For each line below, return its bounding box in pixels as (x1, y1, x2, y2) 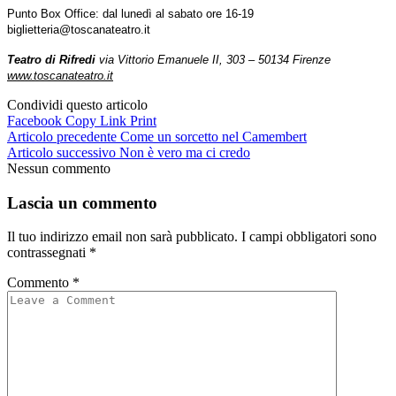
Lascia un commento (7, 193, 157, 212)
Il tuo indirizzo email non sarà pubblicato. (7, 229, 238, 245)
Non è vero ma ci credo (119, 144, 250, 160)
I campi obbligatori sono (241, 229, 377, 245)
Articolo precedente (7, 128, 117, 144)
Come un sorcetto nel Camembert (120, 128, 307, 144)
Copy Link (65, 112, 126, 128)
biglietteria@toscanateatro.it (7, 22, 150, 36)
